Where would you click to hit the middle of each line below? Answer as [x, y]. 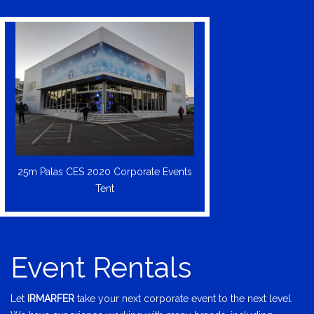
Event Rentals [101, 268]
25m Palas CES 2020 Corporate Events [104, 172]
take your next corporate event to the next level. [184, 299]
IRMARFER [51, 299]
